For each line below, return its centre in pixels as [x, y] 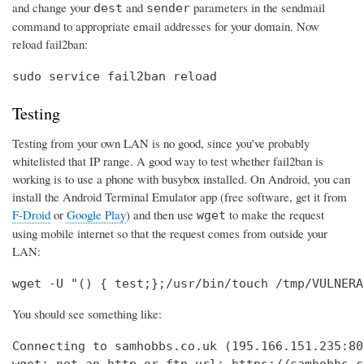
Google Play [96, 215]
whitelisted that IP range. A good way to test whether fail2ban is [168, 161]
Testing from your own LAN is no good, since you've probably [161, 143]
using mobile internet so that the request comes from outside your [170, 234]
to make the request [275, 215]
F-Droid [31, 215]
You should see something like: [87, 314]
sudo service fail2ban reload [115, 76]
